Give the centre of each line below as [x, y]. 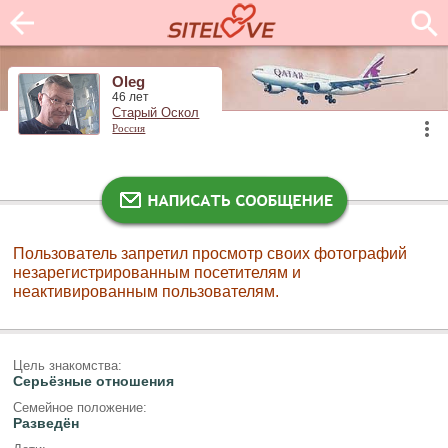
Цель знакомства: [67, 365]
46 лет [131, 97]
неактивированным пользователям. [146, 291]
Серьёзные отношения [93, 380]
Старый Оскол [156, 113]
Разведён [45, 423]
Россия [129, 128]
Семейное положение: [79, 408]
